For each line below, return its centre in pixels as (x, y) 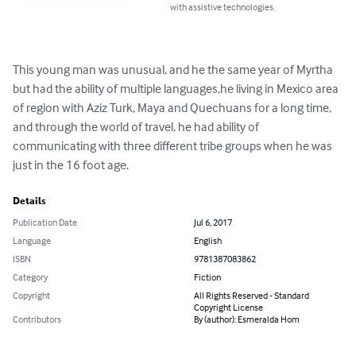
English (208, 241)
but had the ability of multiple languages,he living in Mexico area (177, 89)
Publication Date (45, 222)
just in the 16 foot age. (71, 165)
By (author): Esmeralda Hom (247, 319)
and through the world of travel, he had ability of (137, 127)
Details (29, 201)
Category (30, 277)
